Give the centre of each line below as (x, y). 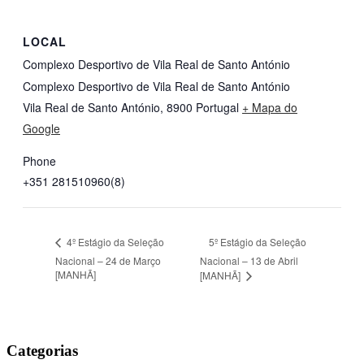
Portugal (217, 108)
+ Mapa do (270, 108)
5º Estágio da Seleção (258, 241)
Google (41, 129)
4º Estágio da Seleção (114, 242)
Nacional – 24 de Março (108, 260)
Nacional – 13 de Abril (249, 261)
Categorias (42, 350)
